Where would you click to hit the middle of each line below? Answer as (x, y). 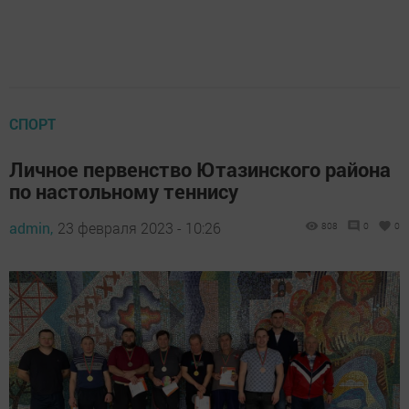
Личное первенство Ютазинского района (200, 169)
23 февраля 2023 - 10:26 (139, 227)
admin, (31, 227)
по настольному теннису (124, 191)
